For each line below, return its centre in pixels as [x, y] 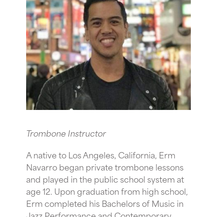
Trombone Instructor [66, 132]
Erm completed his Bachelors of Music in [105, 203]
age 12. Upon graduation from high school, [107, 191]
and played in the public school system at [105, 178]
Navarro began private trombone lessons [105, 166]
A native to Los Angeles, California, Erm [101, 154]
